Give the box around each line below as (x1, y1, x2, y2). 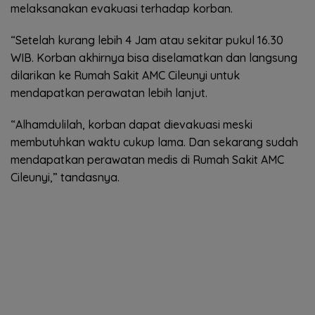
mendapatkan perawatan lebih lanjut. (11, 86, 207, 101)
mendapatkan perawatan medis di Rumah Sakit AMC (11, 153, 284, 167)
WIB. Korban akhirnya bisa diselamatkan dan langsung (11, 51, 297, 65)
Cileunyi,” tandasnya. (11, 170, 120, 185)
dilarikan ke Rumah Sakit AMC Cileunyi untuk (11, 68, 240, 83)
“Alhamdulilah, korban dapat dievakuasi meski (11, 117, 252, 132)
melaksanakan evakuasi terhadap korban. (11, 1, 233, 16)
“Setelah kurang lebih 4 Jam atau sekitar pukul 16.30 (11, 33, 283, 48)
